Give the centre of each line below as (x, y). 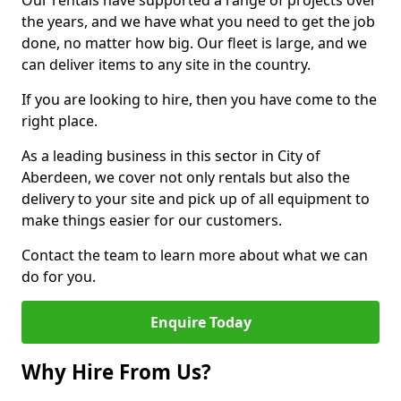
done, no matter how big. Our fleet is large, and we (194, 43)
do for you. (59, 277)
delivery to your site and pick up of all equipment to (196, 199)
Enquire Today (200, 322)
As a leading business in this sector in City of (171, 156)
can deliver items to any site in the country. (166, 64)
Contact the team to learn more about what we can (195, 255)
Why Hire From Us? (116, 372)
